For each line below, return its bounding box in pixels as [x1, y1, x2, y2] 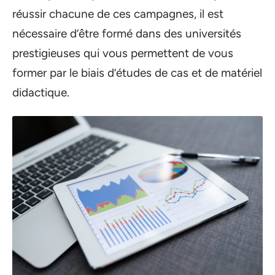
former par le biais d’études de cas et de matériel [12, 65, 262, 80]
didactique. [12, 85, 69, 99]
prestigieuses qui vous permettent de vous [12, 45, 233, 60]
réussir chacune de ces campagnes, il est [12, 6, 223, 21]
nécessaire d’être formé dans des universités [12, 26, 241, 41]
